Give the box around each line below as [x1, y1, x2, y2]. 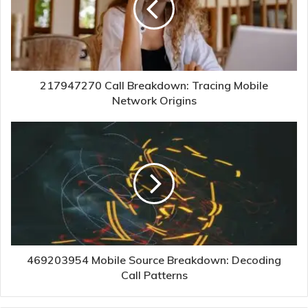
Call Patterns [120, 267, 188, 282]
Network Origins [111, 93, 197, 107]
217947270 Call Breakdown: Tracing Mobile [40, 78, 268, 92]
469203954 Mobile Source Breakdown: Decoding [27, 252, 281, 267]
